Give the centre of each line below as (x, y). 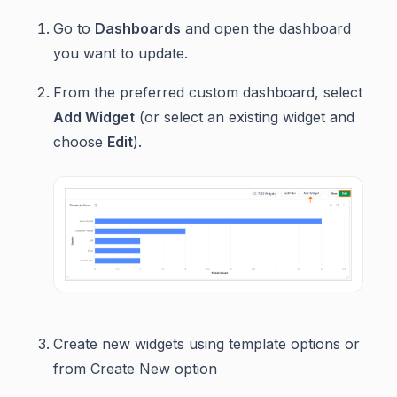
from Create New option (135, 368)
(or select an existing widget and (245, 117)
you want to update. (121, 53)
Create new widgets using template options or (206, 343)
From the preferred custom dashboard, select (208, 92)
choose (80, 142)
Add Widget (94, 117)
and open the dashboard (266, 28)
